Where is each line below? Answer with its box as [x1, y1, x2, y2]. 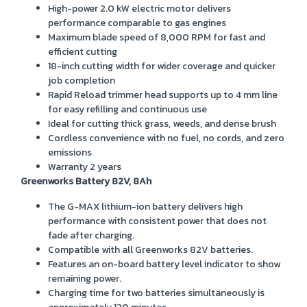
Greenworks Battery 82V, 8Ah [21, 173, 151, 188]
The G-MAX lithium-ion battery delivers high [48, 199, 243, 214]
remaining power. [48, 271, 121, 286]
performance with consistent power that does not [48, 213, 267, 228]
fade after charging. [48, 228, 134, 243]
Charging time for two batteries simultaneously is [48, 285, 265, 300]
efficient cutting [48, 44, 117, 59]
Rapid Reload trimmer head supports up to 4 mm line [48, 87, 278, 102]
